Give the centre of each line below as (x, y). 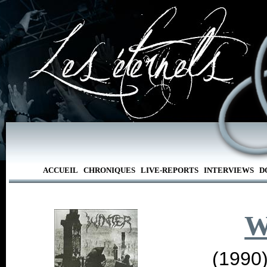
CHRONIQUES (109, 170)
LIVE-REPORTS (169, 170)
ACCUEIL (60, 170)
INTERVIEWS (229, 170)
